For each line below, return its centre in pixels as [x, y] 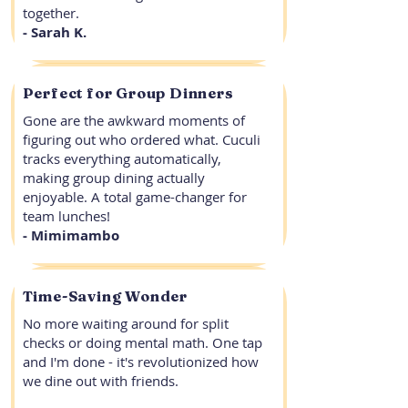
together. [51, 13]
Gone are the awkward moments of [133, 120]
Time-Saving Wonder [105, 296]
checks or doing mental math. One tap [142, 342]
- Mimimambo [71, 235]
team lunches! [66, 216]
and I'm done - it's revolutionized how [140, 362]
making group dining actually [113, 178]
